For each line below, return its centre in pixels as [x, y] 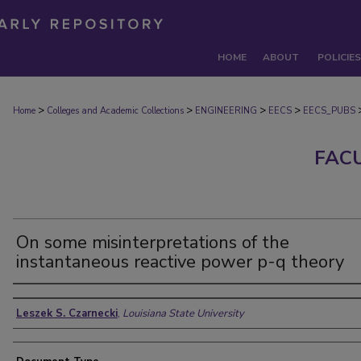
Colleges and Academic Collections [115, 111]
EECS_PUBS [329, 111]
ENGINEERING [226, 111]
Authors [44, 299]
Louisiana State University [183, 313]
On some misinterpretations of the [153, 243]
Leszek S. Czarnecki [67, 313]
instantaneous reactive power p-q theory [180, 262]
